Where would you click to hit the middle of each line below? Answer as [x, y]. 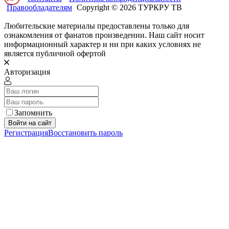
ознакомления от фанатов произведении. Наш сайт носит [104, 35]
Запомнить [33, 112]
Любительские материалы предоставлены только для [97, 26]
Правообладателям [39, 7]
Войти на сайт [30, 123]
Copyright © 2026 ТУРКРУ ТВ [128, 7]
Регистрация [26, 132]
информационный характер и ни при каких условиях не [102, 44]
